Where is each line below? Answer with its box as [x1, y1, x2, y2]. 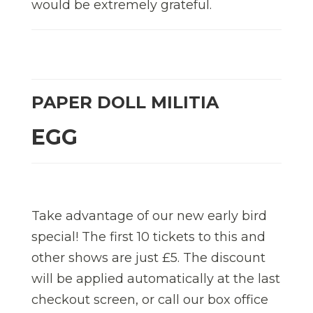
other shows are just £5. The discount [31, 250, 265, 266]
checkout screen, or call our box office [31, 292, 268, 308]
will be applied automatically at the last [31, 271, 280, 287]
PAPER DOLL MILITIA [31, 92, 219, 113]
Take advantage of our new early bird [31, 208, 267, 224]
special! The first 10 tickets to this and [31, 229, 265, 245]
